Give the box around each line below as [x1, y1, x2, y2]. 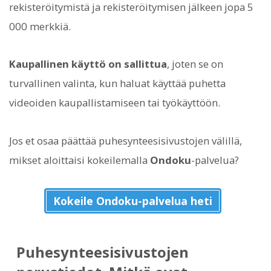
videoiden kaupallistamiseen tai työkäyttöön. [9, 96, 220, 110]
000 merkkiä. [9, 19, 71, 34]
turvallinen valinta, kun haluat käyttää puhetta [9, 76, 226, 91]
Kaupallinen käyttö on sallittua [9, 57, 167, 71]
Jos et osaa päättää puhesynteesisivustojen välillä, [9, 133, 242, 148]
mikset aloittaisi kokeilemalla [9, 152, 150, 167]
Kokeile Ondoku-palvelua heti [53, 193, 212, 208]
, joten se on [167, 57, 223, 71]
